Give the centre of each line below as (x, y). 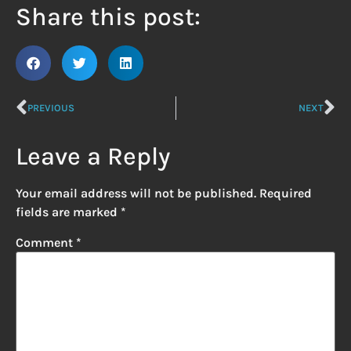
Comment (46, 243)
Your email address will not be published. (136, 193)
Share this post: (108, 16)
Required (286, 193)
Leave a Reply (93, 156)
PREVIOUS (51, 108)
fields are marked (68, 212)
